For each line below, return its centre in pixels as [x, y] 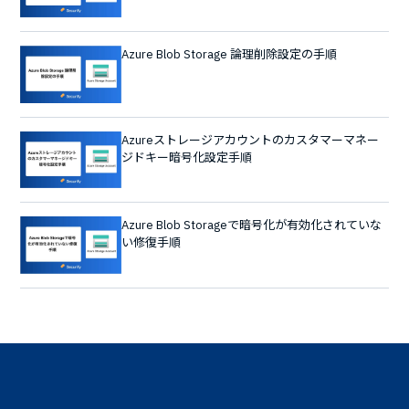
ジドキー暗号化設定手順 [186, 157]
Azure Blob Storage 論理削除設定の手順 [229, 55]
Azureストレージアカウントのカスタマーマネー [250, 140]
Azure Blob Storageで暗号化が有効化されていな [251, 225]
